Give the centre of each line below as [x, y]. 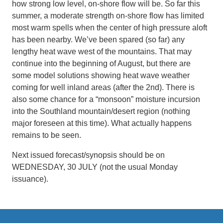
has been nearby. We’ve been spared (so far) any [98, 39]
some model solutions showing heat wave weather [101, 75]
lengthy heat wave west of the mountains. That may [102, 51]
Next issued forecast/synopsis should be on [88, 155]
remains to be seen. [47, 135]
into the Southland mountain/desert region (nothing [101, 111]
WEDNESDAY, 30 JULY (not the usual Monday [95, 167]
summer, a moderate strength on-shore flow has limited [108, 15]
